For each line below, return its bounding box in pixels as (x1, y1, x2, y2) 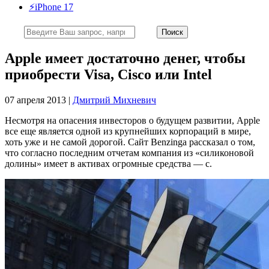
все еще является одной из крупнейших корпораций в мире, (5, 125, 251, 136)
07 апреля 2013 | (5, 94, 73, 105)
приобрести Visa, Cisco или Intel (5, 66, 212, 82)
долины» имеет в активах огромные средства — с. (5, 158, 212, 169)
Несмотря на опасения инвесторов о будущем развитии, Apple (5, 115, 260, 125)
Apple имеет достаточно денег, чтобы (5, 50, 246, 66)
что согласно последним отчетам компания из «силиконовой (5, 147, 254, 158)
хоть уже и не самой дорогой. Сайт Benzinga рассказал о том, (5, 136, 255, 147)
